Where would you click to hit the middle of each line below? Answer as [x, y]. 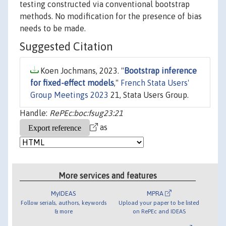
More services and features [108, 175]
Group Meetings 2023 [69, 95]
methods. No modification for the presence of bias [111, 16]
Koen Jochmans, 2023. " [81, 71]
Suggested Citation [66, 47]
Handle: [35, 113]
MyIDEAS [64, 193]
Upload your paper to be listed [159, 202]
